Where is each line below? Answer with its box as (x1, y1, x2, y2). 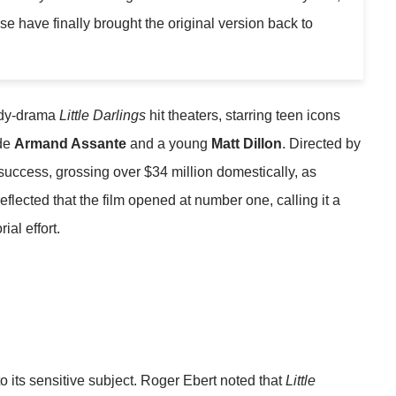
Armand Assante (14, 135, 126, 151)
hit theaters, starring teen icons (146, 107, 340, 123)
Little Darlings (59, 107, 146, 123)
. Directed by (282, 135, 361, 151)
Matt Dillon (211, 135, 282, 151)
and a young (126, 135, 211, 151)
